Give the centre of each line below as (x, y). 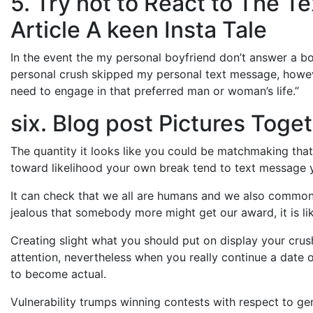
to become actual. (58, 274)
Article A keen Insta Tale (139, 29)
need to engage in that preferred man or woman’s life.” (155, 90)
